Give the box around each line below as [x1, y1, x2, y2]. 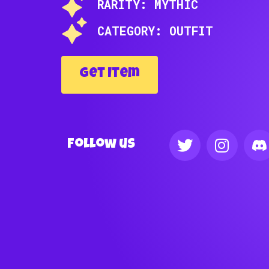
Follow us [67, 138, 135, 152]
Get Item [79, 68, 140, 81]
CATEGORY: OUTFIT [97, 22, 213, 38]
